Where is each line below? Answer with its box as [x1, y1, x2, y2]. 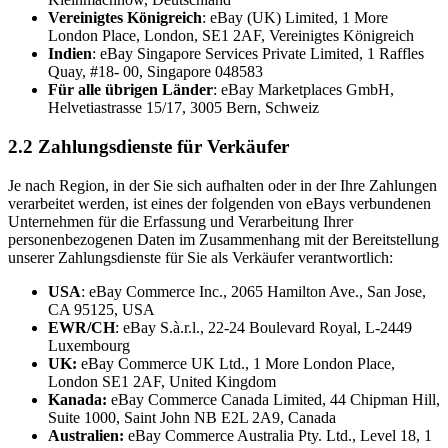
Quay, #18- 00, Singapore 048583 [48, 63, 263, 81]
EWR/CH [48, 318, 115, 336]
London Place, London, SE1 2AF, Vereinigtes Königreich [48, 27, 414, 45]
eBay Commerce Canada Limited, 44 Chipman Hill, [111, 390, 440, 408]
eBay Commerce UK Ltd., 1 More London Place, [77, 354, 395, 372]
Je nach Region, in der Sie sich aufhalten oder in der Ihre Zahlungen [8, 176, 437, 194]
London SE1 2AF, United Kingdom [48, 372, 276, 390]
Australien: [48, 426, 128, 444]
